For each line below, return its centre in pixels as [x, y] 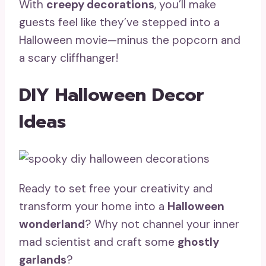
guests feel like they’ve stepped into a [119, 23]
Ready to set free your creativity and [116, 189]
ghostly [198, 242]
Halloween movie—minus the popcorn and [130, 40]
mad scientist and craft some [98, 242]
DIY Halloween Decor [112, 95]
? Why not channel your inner [162, 224]
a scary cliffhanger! [69, 58]
